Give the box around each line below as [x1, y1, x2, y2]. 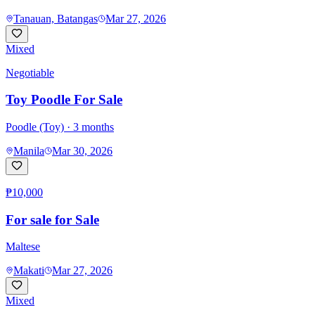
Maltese [6, 240, 40, 253]
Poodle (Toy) [6, 120, 64, 133]
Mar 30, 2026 [52, 144, 112, 157]
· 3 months [64, 120, 114, 133]
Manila [13, 144, 44, 157]
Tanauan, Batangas [13, 12, 98, 25]
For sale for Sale [6, 212, 99, 227]
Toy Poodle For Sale [6, 92, 122, 108]
